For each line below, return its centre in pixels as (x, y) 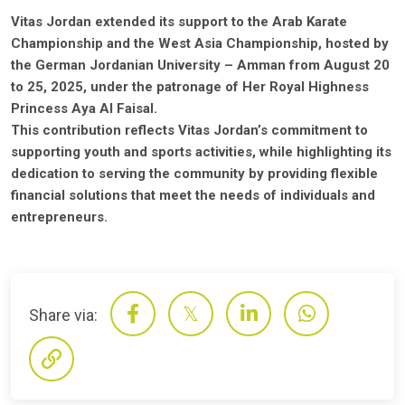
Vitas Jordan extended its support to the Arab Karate (179, 22)
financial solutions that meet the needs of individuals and (193, 195)
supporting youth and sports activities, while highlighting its (201, 152)
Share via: (63, 315)
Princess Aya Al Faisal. (84, 108)
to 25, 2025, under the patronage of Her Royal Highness (190, 87)
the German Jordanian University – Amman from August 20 (200, 65)
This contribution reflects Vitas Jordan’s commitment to (189, 130)
